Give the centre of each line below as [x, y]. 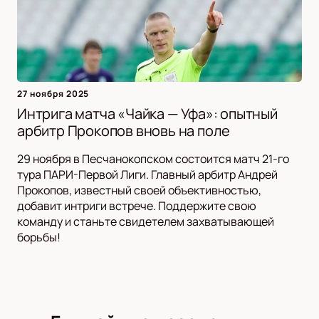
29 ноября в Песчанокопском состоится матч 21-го [153, 159]
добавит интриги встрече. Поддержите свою [137, 206]
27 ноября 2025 [53, 94]
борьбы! [39, 237]
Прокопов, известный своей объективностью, [139, 190]
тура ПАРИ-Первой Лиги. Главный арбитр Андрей [147, 175]
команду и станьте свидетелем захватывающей [146, 222]
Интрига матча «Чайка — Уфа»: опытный [147, 114]
